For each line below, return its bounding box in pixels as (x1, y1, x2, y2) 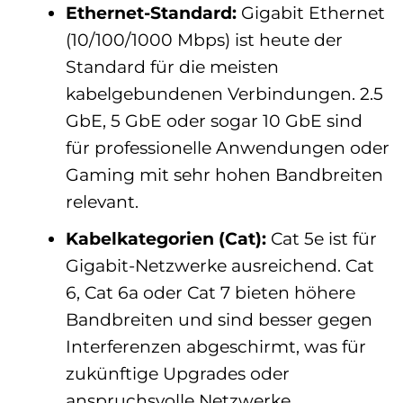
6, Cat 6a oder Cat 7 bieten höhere (65, 282, 355, 304)
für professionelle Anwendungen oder (65, 136, 390, 158)
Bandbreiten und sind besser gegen (65, 309, 372, 331)
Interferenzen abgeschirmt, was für (65, 336, 366, 358)
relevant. (65, 190, 139, 212)
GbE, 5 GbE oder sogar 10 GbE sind (65, 109, 363, 131)
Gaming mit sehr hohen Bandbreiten (65, 163, 383, 185)
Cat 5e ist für (265, 228, 377, 250)
